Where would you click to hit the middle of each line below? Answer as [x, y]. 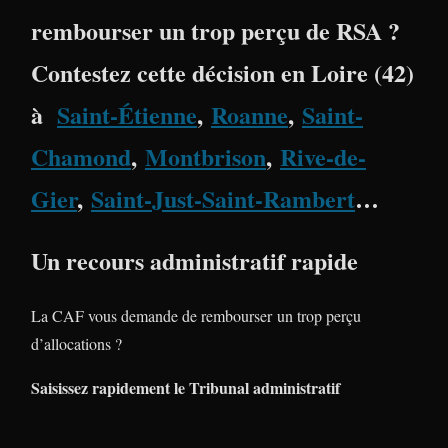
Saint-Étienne [127, 114]
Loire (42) [362, 72]
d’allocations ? [76, 343]
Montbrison [205, 156]
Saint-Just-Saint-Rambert [223, 198]
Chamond [81, 156]
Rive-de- [323, 156]
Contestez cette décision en [171, 72]
